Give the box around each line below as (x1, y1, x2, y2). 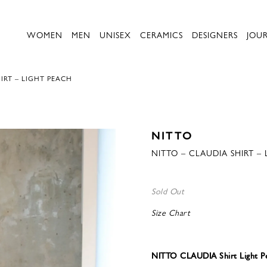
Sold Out (151, 185, 184, 197)
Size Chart (151, 206, 190, 218)
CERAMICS (140, 29, 183, 41)
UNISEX (100, 29, 131, 41)
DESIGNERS (192, 29, 238, 41)
